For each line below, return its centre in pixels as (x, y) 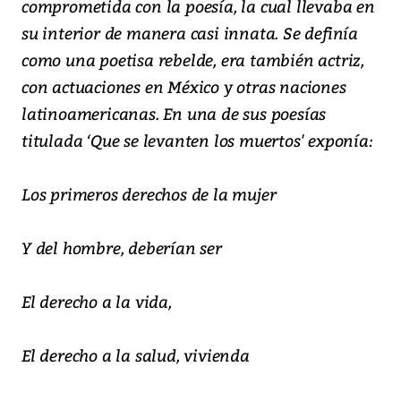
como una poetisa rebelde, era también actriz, (193, 60)
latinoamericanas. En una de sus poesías (174, 114)
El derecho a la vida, (97, 302)
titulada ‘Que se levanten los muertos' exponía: (197, 141)
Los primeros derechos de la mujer (149, 194)
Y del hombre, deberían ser (122, 248)
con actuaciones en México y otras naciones (184, 87)
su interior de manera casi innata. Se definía (190, 33)
